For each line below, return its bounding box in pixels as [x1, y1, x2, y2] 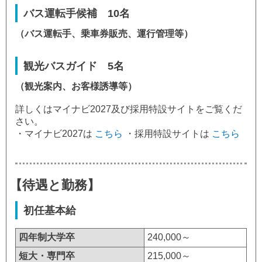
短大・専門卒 [19, 251, 75, 261]
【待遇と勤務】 [9, 178, 100, 192]
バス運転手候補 [23, 7, 97, 19]
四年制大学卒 [19, 232, 75, 242]
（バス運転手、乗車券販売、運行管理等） [15, 29, 193, 39]
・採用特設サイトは [125, 129, 209, 139]
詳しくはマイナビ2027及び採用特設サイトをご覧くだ [15, 104, 242, 114]
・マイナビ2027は [15, 129, 92, 139]
